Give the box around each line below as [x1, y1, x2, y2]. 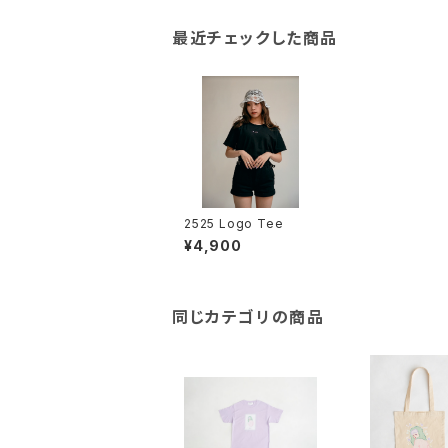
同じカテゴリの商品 [172, 307, 325, 328]
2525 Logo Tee [184, 216, 284, 232]
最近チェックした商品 [172, 27, 339, 48]
